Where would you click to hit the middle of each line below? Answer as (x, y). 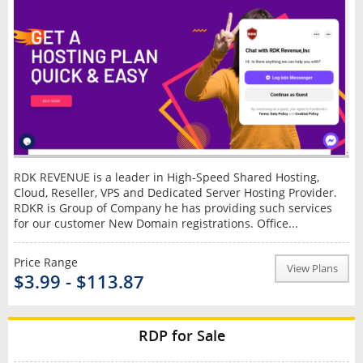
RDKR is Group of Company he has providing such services (173, 208)
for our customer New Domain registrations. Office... (156, 224)
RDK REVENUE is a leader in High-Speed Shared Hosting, (166, 177)
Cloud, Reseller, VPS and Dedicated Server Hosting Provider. (175, 193)
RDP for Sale (181, 336)
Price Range (45, 263)
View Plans (312, 269)
